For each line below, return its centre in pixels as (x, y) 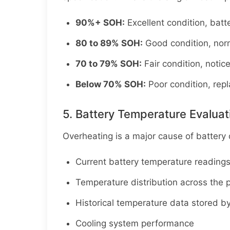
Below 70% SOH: (111, 84)
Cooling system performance (135, 223)
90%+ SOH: (100, 22)
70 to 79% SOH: (109, 63)
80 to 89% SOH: (109, 43)
